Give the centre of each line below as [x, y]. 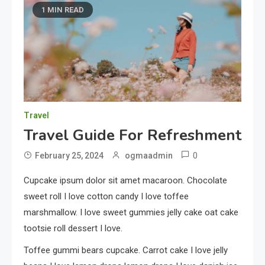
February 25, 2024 [69, 156]
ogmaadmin [149, 156]
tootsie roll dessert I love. [73, 228]
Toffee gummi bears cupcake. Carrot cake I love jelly [126, 250]
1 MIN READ [63, 10]
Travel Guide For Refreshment [132, 135]
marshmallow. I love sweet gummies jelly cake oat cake [131, 212]
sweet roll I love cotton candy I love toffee [106, 196]
